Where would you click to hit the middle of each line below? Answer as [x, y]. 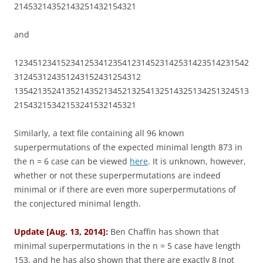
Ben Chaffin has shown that [163, 232]
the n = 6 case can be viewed [72, 161]
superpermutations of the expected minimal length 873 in [128, 147]
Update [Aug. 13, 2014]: [61, 232]
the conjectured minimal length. [77, 204]
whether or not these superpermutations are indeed [117, 176]
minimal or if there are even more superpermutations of [125, 190]
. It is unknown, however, [197, 161]
